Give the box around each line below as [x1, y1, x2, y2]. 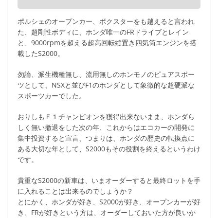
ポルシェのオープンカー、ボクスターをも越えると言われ [18, 17, 195, 26]
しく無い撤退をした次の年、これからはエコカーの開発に [18, 123, 195, 132]
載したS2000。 [18, 49, 64, 58]
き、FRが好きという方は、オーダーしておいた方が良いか [18, 208, 196, 217]
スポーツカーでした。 [18, 91, 86, 100]
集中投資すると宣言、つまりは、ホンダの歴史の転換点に [18, 133, 195, 143]
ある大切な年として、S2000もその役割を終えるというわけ [18, 144, 200, 153]
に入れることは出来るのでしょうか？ [18, 186, 133, 196]
